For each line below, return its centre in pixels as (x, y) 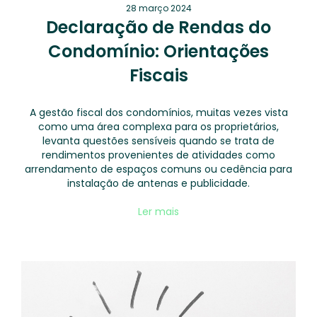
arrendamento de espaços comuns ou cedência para (158, 169)
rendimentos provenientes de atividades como (158, 155)
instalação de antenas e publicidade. (158, 183)
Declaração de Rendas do (158, 27)
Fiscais (158, 75)
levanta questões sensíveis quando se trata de (158, 141)
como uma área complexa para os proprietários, (158, 127)
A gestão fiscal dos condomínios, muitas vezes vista (158, 113)
